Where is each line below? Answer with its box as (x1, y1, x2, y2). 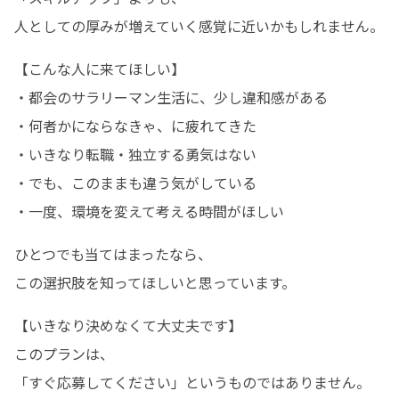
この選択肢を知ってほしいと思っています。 (14, 272, 296, 293)
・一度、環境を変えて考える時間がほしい (14, 200, 284, 222)
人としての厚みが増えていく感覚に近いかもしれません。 (14, 15, 384, 37)
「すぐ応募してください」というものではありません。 (14, 371, 370, 393)
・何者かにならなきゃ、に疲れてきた (14, 115, 256, 136)
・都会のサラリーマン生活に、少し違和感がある (14, 86, 328, 108)
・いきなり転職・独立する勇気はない (14, 143, 256, 165)
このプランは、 (14, 343, 114, 364)
